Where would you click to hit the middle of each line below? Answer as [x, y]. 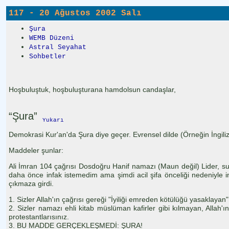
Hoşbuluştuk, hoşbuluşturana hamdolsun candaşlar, [92, 89]
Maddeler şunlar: [36, 150]
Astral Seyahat [58, 47]
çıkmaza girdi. [31, 183]
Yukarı [53, 120]
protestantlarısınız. [39, 216]
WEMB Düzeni [52, 38]
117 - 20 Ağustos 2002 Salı [75, 13]
